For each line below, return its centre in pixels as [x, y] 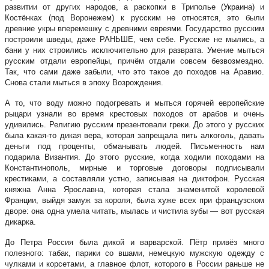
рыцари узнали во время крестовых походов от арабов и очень [134, 113]
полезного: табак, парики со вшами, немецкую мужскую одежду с [134, 253]
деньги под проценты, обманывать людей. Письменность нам [134, 146]
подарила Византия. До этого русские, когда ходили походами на [134, 157]
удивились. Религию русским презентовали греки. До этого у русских [134, 124]
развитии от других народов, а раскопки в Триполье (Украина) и [134, 7]
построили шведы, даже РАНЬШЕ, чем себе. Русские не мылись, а [134, 39]
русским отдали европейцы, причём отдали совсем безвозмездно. [134, 61]
